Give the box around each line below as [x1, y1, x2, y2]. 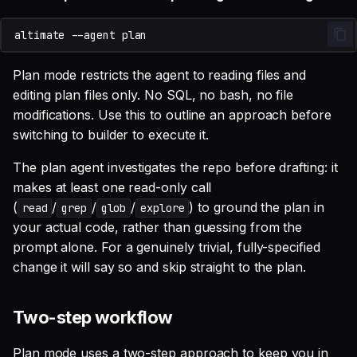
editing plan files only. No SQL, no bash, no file [13, 87, 294, 103]
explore [139, 201, 185, 215]
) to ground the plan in [189, 199, 324, 215]
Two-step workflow [13, 307, 173, 328]
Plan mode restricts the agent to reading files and [13, 67, 307, 83]
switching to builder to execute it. [13, 127, 210, 143]
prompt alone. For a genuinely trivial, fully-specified [13, 239, 320, 255]
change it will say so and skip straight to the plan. [13, 259, 306, 275]
